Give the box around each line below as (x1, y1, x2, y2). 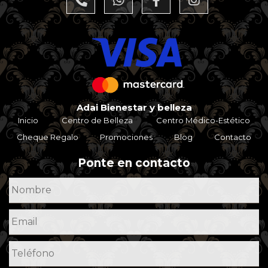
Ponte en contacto (78, 156, 190, 170)
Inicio (17, 115, 38, 126)
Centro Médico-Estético (156, 115, 251, 126)
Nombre (6, 175, 47, 187)
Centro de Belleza (61, 115, 133, 126)
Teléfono (6, 238, 53, 250)
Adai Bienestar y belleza (76, 102, 192, 114)
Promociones (100, 132, 153, 142)
